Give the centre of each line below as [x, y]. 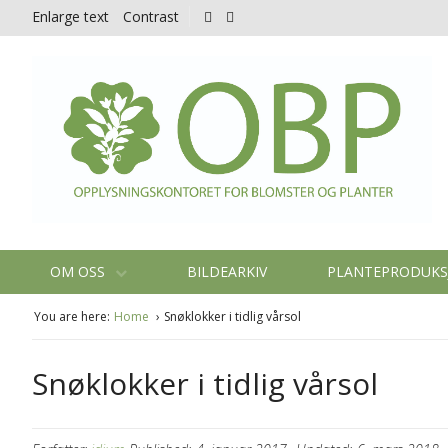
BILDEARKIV [227, 271]
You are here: [72, 316]
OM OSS [79, 271]
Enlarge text [70, 16]
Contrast [151, 16]
